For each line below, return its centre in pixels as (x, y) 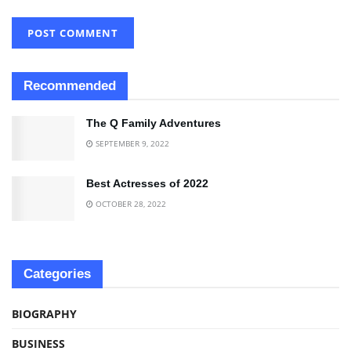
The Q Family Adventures (154, 123)
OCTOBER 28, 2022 (130, 203)
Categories (57, 274)
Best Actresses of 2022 (147, 183)
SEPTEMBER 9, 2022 (131, 143)
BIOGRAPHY (44, 314)
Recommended (70, 85)
